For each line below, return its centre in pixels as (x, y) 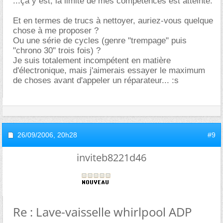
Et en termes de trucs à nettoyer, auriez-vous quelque (113, 20)
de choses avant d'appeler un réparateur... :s (96, 80)
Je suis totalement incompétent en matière (92, 60)
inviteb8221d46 (111, 157)
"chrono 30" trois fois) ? (57, 50)
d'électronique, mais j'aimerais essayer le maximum (109, 70)
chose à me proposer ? (56, 30)
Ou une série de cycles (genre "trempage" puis (100, 40)
